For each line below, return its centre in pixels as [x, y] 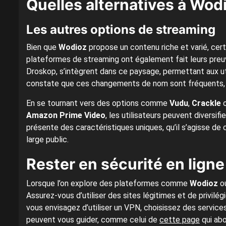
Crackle [206, 103]
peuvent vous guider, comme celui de [93, 220]
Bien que [42, 47]
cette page [180, 220]
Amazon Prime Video [66, 116]
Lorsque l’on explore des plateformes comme [108, 184]
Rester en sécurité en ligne [125, 164]
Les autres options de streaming [121, 30]
